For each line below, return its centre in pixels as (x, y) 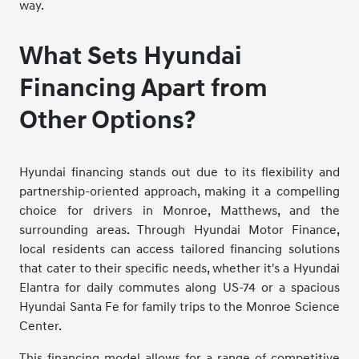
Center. (41, 326)
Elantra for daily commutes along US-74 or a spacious (179, 287)
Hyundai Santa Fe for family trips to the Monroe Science (179, 307)
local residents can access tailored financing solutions (179, 249)
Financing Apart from (144, 88)
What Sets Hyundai (131, 56)
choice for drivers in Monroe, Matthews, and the (179, 210)
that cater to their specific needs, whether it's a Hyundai (179, 268)
